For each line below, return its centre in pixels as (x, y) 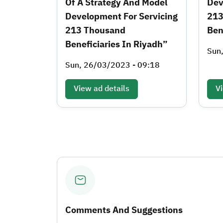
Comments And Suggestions (124, 210)
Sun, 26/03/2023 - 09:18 (112, 65)
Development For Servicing (121, 16)
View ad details (102, 88)
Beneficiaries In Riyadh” (116, 44)
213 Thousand (95, 30)
